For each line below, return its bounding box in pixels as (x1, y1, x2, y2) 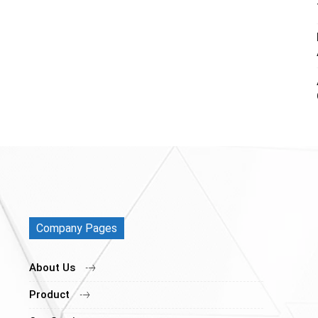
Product (29, 288, 70, 302)
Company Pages (36, 221, 118, 236)
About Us (29, 261, 76, 275)
